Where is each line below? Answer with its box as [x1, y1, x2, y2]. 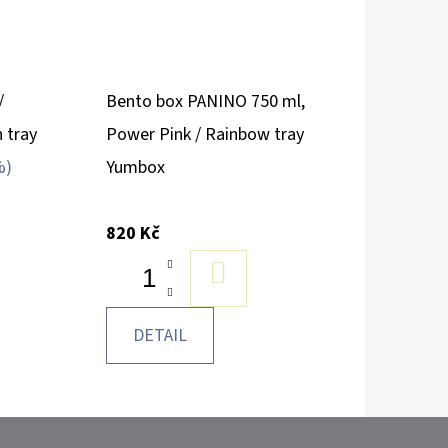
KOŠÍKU [226, 294, 287, 320]
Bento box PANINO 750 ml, [105, 88, 305, 114]
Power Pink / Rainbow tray [105, 121, 304, 147]
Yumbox [105, 154, 165, 180]
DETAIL [132, 322, 187, 348]
